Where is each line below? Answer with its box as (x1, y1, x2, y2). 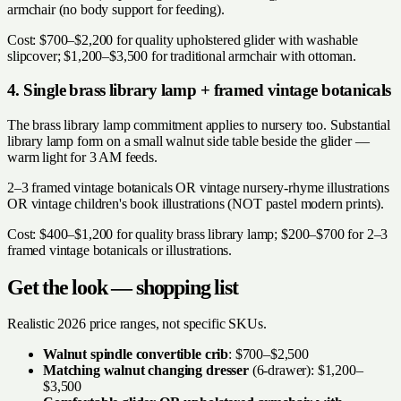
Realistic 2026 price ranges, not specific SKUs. (7, 315, 267, 331)
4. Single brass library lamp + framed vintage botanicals (7, 81, 391, 100)
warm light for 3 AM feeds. (7, 149, 158, 166)
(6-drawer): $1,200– (248, 362, 363, 378)
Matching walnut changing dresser (43, 362, 249, 378)
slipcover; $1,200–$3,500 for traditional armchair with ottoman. (7, 47, 356, 64)
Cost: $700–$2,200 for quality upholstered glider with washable (7, 31, 359, 47)
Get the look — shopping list (7, 276, 238, 299)
